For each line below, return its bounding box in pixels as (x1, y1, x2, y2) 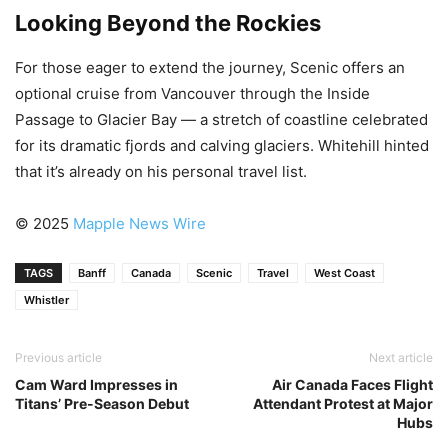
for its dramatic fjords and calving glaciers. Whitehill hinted (15, 135, 429, 155)
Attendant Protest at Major (253, 394, 433, 412)
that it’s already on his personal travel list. (15, 161, 307, 181)
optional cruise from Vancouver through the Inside (15, 83, 370, 103)
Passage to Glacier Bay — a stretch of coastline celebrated (15, 109, 428, 129)
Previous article (15, 349, 102, 365)
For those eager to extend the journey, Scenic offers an (15, 57, 405, 77)
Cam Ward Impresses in (15, 375, 178, 393)
